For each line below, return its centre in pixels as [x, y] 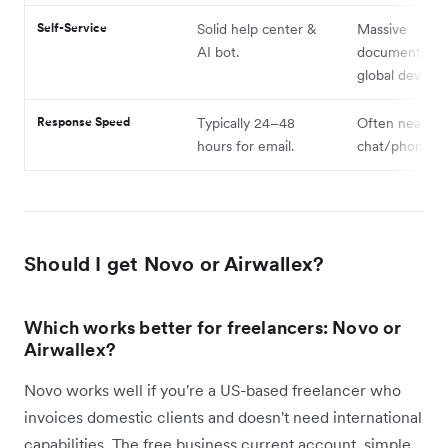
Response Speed [83, 121]
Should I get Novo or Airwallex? [174, 263]
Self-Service [72, 27]
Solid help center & [256, 28]
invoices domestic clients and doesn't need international [223, 416]
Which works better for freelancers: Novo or [213, 327]
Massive [382, 28]
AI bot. [218, 51]
